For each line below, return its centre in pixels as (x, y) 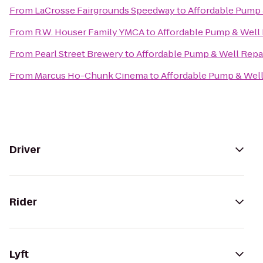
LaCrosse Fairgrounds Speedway (105, 10)
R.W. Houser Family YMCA (90, 32)
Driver (25, 150)
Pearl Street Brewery (79, 54)
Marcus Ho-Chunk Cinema (91, 75)
